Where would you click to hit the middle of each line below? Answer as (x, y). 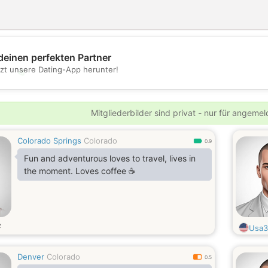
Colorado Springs (49, 141)
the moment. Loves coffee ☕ (80, 171)
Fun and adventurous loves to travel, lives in (110, 158)
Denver (31, 257)
